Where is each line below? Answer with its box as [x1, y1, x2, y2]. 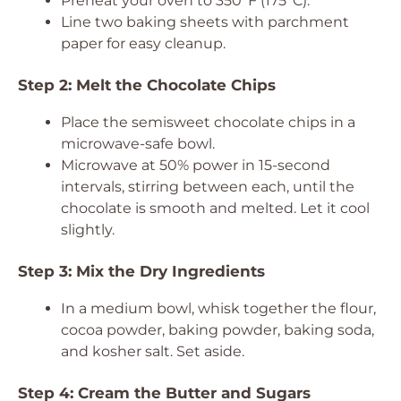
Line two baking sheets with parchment [61, 13, 349, 30]
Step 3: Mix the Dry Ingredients [18, 262, 265, 280]
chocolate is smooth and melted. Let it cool [61, 200, 370, 217]
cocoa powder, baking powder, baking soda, [61, 321, 374, 338]
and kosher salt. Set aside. [61, 343, 244, 360]
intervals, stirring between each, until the [61, 178, 354, 195]
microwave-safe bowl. [61, 135, 215, 152]
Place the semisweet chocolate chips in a [61, 114, 355, 131]
